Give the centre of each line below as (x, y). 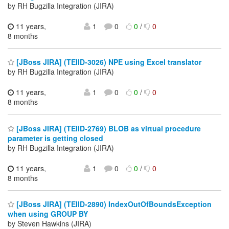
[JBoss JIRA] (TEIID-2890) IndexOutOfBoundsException (113, 204)
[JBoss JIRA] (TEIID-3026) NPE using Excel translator (108, 62)
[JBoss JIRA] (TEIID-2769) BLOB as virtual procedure (108, 128)
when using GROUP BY (48, 214)
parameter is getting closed (55, 138)
